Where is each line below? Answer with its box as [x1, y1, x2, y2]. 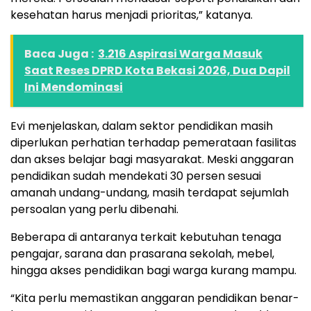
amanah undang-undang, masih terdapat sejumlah [10, 185, 289, 201]
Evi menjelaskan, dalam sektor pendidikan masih [10, 118, 273, 135]
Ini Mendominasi [24, 79, 123, 96]
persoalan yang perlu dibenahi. [10, 201, 178, 218]
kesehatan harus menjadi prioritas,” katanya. [10, 7, 253, 24]
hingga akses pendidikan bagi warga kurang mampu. [10, 262, 296, 279]
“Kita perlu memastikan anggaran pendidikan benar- [10, 290, 299, 307]
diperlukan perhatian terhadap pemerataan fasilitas [10, 135, 296, 151]
